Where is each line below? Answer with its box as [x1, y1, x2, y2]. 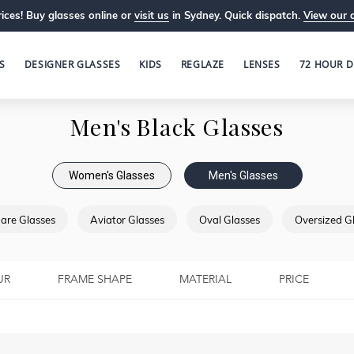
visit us [134, 9, 169, 21]
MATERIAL [179, 274, 232, 285]
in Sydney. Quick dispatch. [169, 9, 303, 21]
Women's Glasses [68, 169, 155, 182]
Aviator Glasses [90, 213, 164, 226]
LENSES [243, 58, 281, 71]
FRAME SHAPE [58, 274, 132, 285]
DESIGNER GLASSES [24, 58, 121, 71]
